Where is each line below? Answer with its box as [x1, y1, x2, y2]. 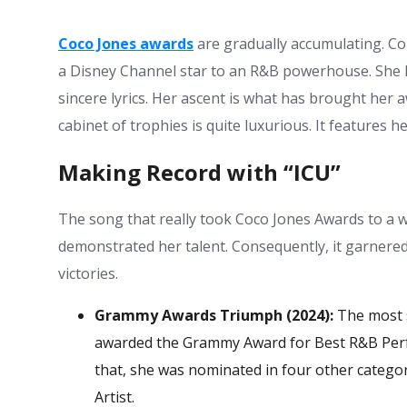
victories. [58, 263, 118, 283]
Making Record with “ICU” [58, 156, 341, 187]
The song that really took [58, 208, 235, 229]
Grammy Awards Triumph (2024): [94, 304, 333, 325]
